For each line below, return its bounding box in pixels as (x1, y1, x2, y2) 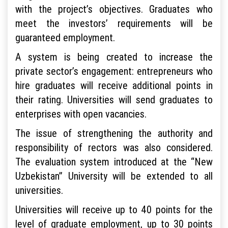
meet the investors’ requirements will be (15, 16, 213, 30)
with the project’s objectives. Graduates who (15, 2, 213, 15)
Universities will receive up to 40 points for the (15, 203, 213, 216)
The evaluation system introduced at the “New (15, 155, 213, 168)
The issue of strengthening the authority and (15, 126, 213, 139)
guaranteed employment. (15, 31, 115, 44)
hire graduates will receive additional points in (15, 78, 213, 92)
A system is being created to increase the (15, 50, 213, 63)
